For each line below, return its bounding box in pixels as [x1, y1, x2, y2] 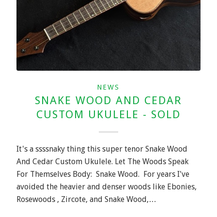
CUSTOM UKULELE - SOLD [36, 108, 181, 121]
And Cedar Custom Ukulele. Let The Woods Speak [16, 157, 188, 167]
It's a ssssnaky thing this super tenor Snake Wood [16, 144, 187, 154]
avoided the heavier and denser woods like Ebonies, [16, 182, 197, 192]
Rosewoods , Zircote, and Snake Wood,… [16, 195, 156, 204]
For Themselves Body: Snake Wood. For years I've [16, 170, 189, 179]
